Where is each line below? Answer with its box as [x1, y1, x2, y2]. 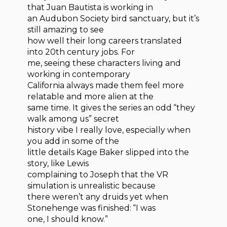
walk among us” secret [27, 114, 120, 124]
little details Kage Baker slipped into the [27, 147, 190, 158]
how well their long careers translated [27, 36, 182, 46]
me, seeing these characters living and [27, 58, 181, 68]
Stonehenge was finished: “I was [27, 203, 156, 213]
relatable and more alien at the [27, 92, 154, 102]
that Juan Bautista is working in [27, 3, 154, 13]
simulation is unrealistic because [27, 181, 156, 191]
